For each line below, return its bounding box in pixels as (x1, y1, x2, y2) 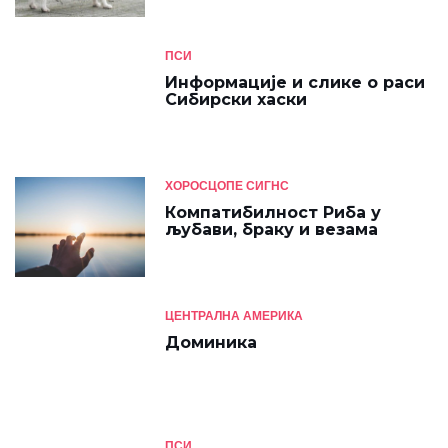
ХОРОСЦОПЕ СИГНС (165, 178, 289, 193)
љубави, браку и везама (165, 220, 378, 239)
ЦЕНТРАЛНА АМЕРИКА (165, 308, 303, 323)
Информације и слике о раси (165, 73, 425, 92)
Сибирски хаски (165, 90, 307, 109)
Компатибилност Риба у (165, 203, 381, 222)
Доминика (165, 333, 257, 352)
